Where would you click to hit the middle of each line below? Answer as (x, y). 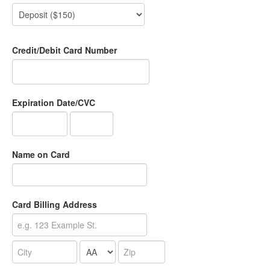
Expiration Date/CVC (54, 103)
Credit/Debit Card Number (64, 50)
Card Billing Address (55, 205)
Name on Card (41, 155)
